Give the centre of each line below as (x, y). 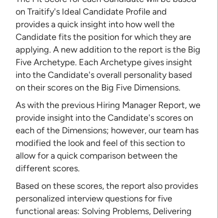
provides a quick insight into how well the (95, 24)
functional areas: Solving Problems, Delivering (104, 211)
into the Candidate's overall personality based (104, 75)
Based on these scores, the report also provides (107, 186)
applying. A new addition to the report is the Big (108, 49)
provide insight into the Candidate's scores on (105, 118)
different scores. (48, 168)
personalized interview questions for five (94, 198)
